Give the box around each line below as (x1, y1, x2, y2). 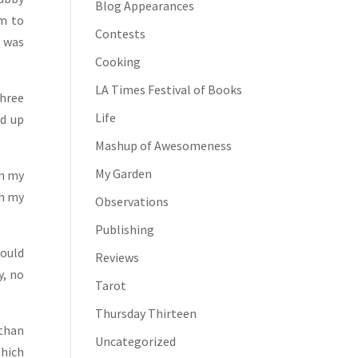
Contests (95, 26, 146, 42)
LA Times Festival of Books (95, 82, 243, 97)
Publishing (95, 221, 155, 237)
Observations (95, 193, 169, 209)
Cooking (95, 54, 141, 70)
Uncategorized (95, 333, 177, 349)
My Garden (95, 165, 153, 181)
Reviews (95, 249, 140, 265)
